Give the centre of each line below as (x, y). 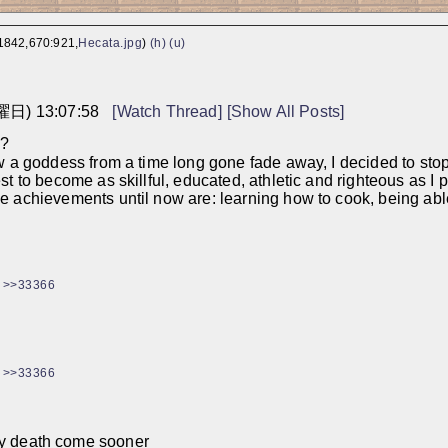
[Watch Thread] (167, 111)
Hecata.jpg (110, 43)
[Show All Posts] (285, 111)
